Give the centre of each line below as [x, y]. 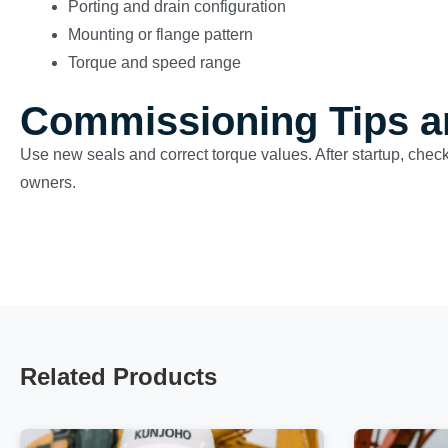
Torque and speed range [154, 62]
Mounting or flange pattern [160, 34]
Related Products [118, 376]
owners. [48, 182]
